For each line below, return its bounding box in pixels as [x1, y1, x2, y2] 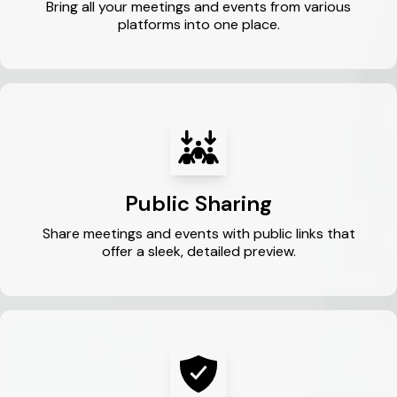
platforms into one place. [117, 15, 280, 34]
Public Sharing [125, 190, 272, 217]
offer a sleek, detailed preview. [101, 242, 296, 261]
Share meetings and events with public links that [42, 224, 355, 243]
